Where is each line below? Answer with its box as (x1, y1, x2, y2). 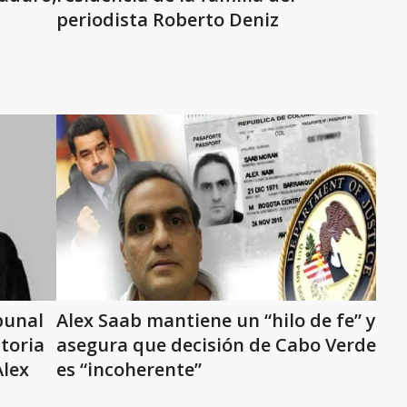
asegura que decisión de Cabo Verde (56, 333, 376, 357)
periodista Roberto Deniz (56, 7, 279, 32)
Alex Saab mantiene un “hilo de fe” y (56, 308, 376, 333)
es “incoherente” (56, 357, 202, 382)
